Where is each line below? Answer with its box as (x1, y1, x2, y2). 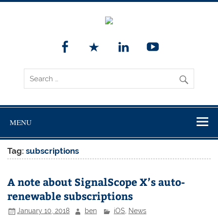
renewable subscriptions (7, 188, 133, 203)
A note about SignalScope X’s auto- (7, 174, 185, 189)
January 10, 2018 (17, 207, 70, 215)
